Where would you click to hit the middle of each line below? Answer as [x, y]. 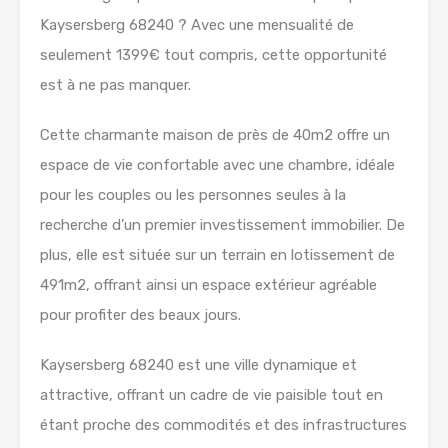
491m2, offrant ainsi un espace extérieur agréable [208, 285]
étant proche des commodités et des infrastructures [223, 425]
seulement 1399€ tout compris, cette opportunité [213, 55]
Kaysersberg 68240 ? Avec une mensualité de [197, 25]
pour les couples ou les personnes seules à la [193, 195]
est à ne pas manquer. [115, 85]
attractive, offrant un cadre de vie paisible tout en [211, 395]
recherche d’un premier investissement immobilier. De [222, 225]
